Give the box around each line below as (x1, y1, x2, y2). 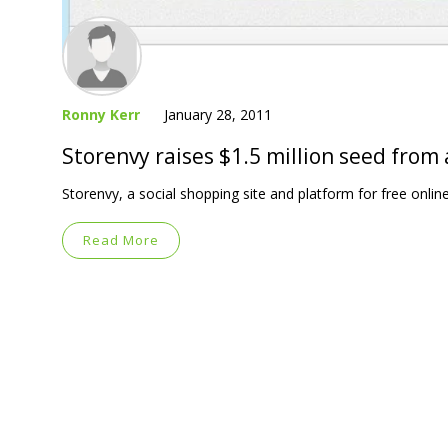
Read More (83, 230, 159, 249)
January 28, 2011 (164, 104, 272, 124)
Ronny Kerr (62, 104, 140, 124)
